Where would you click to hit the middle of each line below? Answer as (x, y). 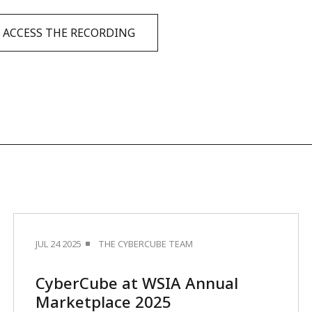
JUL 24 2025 (59, 244)
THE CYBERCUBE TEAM (146, 244)
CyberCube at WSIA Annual (137, 283)
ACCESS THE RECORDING (69, 33)
